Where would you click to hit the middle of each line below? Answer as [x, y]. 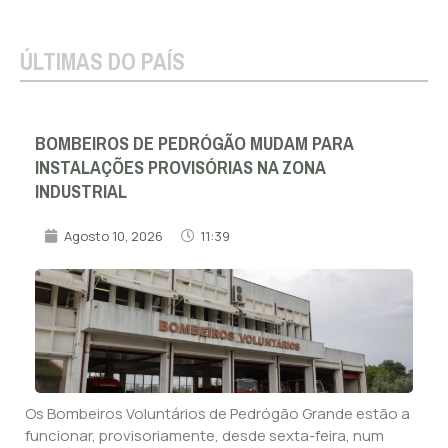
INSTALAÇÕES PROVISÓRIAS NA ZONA [180, 167]
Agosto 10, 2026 [113, 235]
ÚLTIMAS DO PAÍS [102, 62]
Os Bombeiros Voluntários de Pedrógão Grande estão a [217, 413]
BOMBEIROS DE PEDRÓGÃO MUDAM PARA [194, 143]
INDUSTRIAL [81, 191]
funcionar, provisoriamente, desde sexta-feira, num [204, 435]
